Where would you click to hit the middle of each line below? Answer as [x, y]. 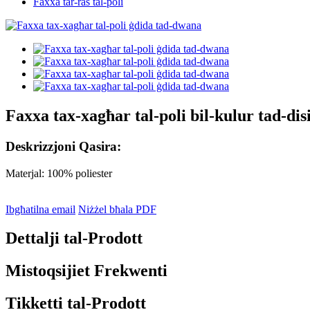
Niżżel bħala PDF [117, 209]
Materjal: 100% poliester [59, 173]
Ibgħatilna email [40, 209]
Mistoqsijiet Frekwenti [86, 271]
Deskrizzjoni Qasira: [63, 146]
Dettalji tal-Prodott [74, 238]
